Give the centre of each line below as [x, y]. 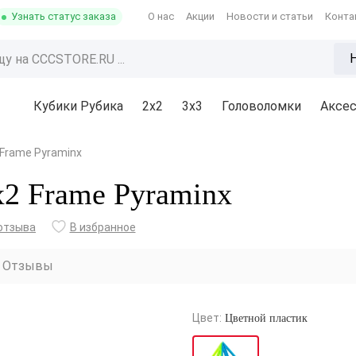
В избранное [103, 227]
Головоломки [261, 106]
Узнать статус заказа [64, 16]
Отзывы [28, 265]
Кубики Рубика [78, 106]
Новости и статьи [270, 16]
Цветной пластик [266, 318]
